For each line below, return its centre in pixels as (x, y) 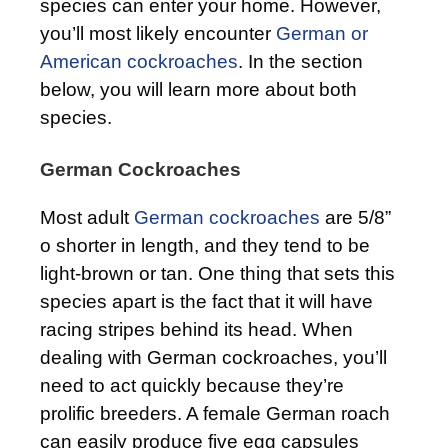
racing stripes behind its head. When (196, 329)
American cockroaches (139, 61)
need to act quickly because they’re (192, 385)
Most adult (87, 217)
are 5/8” (355, 217)
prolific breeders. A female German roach (215, 413)
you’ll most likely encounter (158, 33)
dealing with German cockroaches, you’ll (213, 357)
